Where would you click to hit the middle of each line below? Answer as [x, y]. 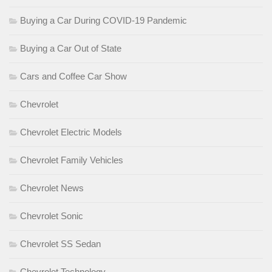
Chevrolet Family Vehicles [72, 160]
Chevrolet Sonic [52, 216]
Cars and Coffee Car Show [73, 76]
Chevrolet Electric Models [71, 132]
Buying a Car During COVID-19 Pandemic [104, 21]
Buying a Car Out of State [71, 49]
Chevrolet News [52, 188]
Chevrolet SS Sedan [60, 244]
